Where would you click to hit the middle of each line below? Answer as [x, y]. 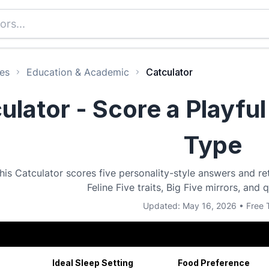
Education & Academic [78, 72]
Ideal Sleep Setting [92, 263]
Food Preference [213, 263]
